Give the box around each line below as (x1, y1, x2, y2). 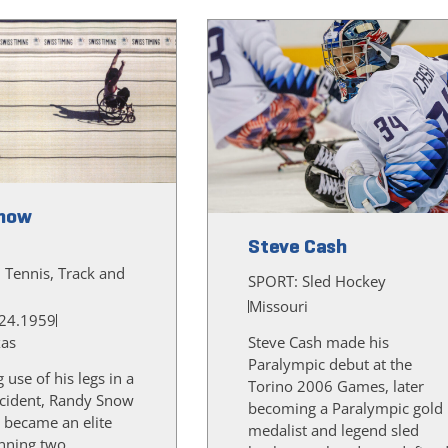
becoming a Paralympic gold (248, 398, 443, 419)
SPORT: (248, 271, 302, 292)
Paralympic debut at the (248, 354, 412, 375)
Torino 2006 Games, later (248, 376, 424, 397)
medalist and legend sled (248, 420, 419, 441)
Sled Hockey (302, 271, 386, 292)
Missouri (249, 296, 308, 317)
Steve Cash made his (248, 332, 389, 353)
